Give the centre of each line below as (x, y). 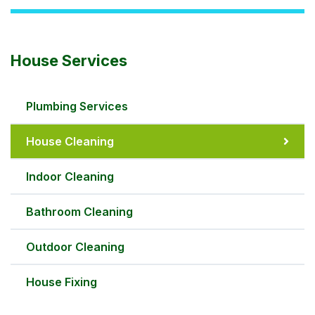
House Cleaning (70, 141)
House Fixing (62, 282)
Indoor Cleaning (70, 176)
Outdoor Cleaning (75, 247)
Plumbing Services (77, 106)
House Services (69, 60)
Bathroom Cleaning (79, 212)
